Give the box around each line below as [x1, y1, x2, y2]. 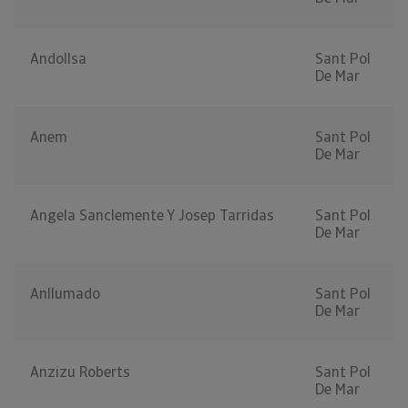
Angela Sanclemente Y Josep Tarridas [30, 206, 274, 226]
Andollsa [30, 49, 87, 69]
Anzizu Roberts [30, 362, 130, 382]
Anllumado [30, 284, 100, 304]
